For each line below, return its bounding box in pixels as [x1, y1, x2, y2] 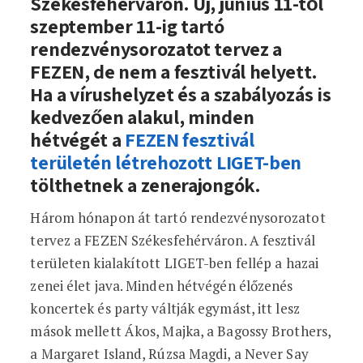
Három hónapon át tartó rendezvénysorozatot [30, 208, 326, 227]
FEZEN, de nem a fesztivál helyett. [30, 58, 318, 84]
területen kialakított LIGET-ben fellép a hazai [30, 254, 319, 272]
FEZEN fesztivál [125, 126, 254, 152]
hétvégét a [30, 126, 126, 152]
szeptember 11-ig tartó [30, 13, 224, 39]
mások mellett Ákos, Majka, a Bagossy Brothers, [30, 322, 331, 340]
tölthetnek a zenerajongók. [30, 172, 261, 198]
